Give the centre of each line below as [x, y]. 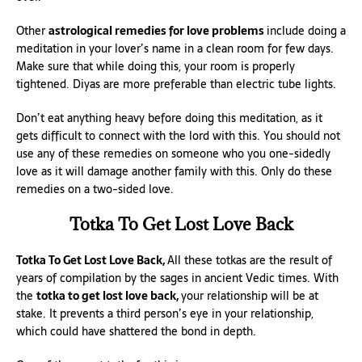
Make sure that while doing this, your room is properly [156, 66]
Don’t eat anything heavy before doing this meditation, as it [169, 118]
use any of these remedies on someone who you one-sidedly [173, 153]
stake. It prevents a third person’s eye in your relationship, [165, 313]
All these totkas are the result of [250, 260]
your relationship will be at [250, 295]
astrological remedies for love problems [158, 30]
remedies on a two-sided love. [95, 189]
